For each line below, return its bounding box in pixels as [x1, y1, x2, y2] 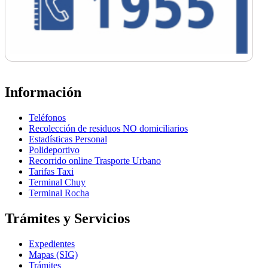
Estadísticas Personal [29, 134, 107, 145]
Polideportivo [29, 145, 80, 156]
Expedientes [29, 238, 75, 249]
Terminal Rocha [29, 188, 89, 199]
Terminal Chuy [29, 177, 86, 188]
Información [5, 84, 81, 100]
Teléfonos [29, 112, 66, 123]
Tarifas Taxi [29, 166, 74, 177]
